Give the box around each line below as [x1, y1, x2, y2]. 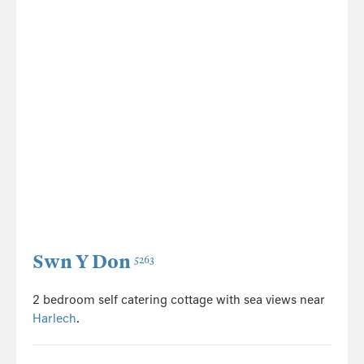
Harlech [32, 311, 76, 326]
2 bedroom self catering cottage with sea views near [32, 292, 325, 307]
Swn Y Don [32, 250, 131, 274]
